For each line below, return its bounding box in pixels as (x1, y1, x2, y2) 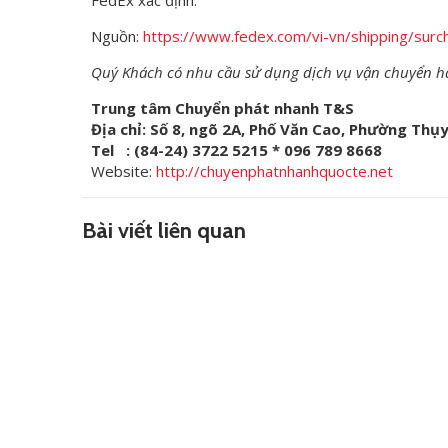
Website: (91, 161, 157, 181)
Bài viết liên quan (82, 217, 246, 244)
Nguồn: (91, 26, 144, 46)
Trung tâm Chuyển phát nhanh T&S (91, 98, 355, 118)
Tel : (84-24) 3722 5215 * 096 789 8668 (91, 140, 383, 160)
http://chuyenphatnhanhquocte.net (156, 161, 394, 181)
